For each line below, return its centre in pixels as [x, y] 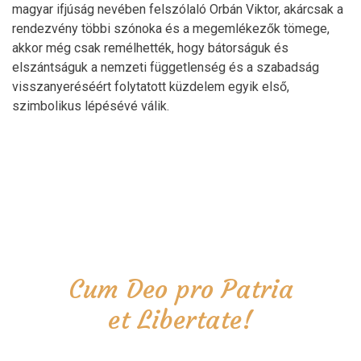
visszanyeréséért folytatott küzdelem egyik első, [151, 86]
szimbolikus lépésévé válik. [91, 106]
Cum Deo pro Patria [180, 289]
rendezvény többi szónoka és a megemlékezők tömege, [171, 28]
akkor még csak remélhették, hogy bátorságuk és [150, 48]
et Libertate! [180, 320]
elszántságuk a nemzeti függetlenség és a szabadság [166, 67]
